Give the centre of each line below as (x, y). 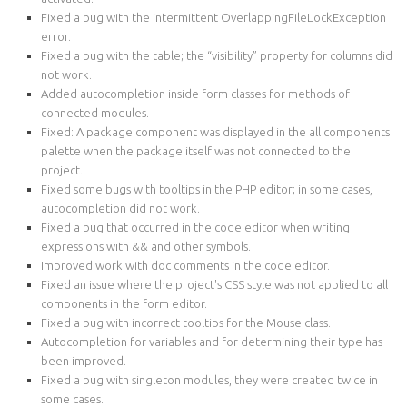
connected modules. (95, 112)
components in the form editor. (124, 303)
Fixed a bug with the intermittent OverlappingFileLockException (213, 17)
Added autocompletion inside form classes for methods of (195, 93)
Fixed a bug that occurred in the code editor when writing (195, 227)
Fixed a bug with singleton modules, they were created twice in (209, 379)
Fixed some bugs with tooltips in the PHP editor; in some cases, (207, 189)
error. (56, 36)
